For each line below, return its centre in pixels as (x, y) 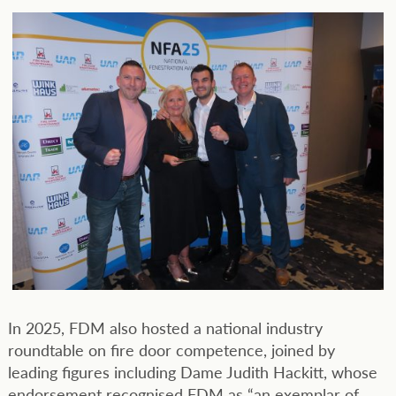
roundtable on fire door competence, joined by (171, 349)
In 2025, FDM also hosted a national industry (165, 327)
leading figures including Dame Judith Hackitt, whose (192, 371)
